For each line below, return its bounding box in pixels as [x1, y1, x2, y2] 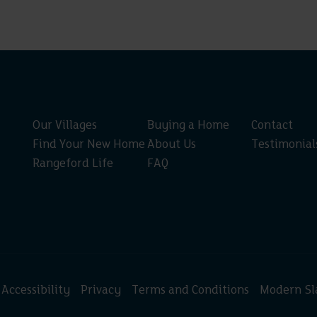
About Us [147, 139, 197, 151]
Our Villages [32, 120, 97, 132]
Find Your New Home [32, 139, 145, 151]
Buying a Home [147, 120, 230, 132]
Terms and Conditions [132, 284, 249, 297]
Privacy [81, 284, 121, 297]
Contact [250, 120, 293, 132]
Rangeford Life [32, 158, 113, 171]
